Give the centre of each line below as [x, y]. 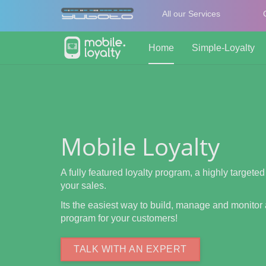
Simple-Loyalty [223, 48]
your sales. [83, 186]
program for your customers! [119, 218]
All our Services [191, 14]
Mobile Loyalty [140, 146]
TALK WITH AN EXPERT [130, 249]
